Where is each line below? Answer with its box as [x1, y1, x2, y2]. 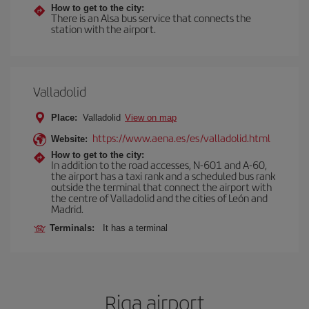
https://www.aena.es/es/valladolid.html [92, 130, 270, 145]
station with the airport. [51, 21, 156, 36]
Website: [51, 134, 88, 144]
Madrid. [51, 201, 83, 216]
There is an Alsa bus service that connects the [51, 10, 251, 25]
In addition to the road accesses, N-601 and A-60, [51, 157, 267, 172]
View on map [125, 112, 177, 123]
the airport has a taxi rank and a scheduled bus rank [51, 168, 275, 183]
